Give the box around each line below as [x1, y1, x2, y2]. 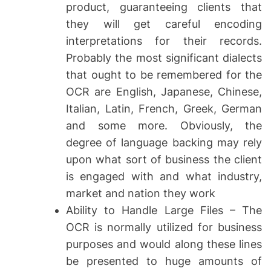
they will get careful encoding [66, 18, 262, 31]
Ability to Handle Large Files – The [66, 204, 262, 217]
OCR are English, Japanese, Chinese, [66, 85, 262, 99]
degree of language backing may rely [66, 136, 262, 149]
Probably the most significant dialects [66, 51, 262, 65]
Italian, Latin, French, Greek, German [66, 102, 262, 116]
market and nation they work [66, 187, 215, 200]
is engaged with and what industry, [66, 170, 262, 183]
